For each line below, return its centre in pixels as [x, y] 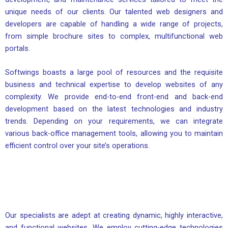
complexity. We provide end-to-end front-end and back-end [114, 97]
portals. [18, 48]
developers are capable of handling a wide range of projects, [114, 24]
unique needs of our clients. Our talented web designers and [114, 11]
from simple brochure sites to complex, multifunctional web [114, 36]
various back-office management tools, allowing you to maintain [114, 134]
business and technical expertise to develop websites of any [114, 85]
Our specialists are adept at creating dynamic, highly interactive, [114, 216]
